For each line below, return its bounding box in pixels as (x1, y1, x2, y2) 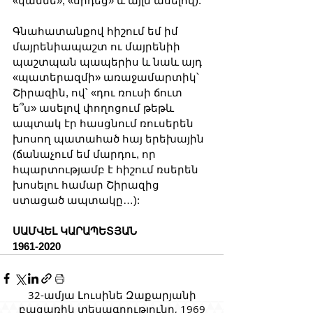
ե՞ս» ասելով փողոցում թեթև (13, 102, 177, 115)
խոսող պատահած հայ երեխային (13, 133, 207, 145)
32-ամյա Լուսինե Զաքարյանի (27, 288, 196, 303)
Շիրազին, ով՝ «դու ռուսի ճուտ (13, 87, 185, 99)
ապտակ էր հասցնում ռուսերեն (13, 117, 196, 130)
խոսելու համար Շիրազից (13, 179, 162, 191)
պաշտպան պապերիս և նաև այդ (13, 56, 205, 68)
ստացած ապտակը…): (13, 194, 140, 207)
